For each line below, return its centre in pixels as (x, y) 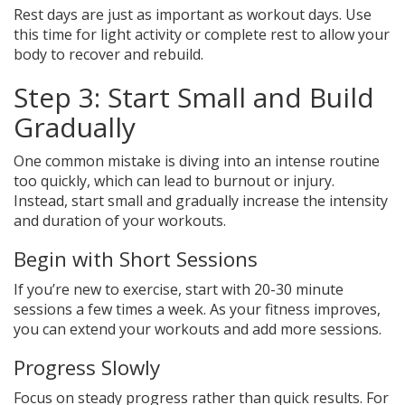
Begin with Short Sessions (136, 259)
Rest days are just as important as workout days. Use (193, 15)
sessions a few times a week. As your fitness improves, (197, 310)
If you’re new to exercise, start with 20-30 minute (179, 290)
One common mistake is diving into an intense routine (197, 161)
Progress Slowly (87, 368)
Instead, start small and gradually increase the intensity (201, 201)
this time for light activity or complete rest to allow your (202, 35)
